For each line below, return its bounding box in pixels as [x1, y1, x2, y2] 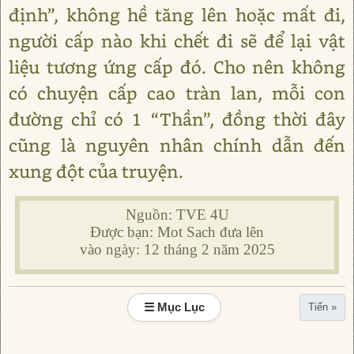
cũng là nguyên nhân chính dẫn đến [9, 133, 345, 156]
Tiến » [308, 300, 337, 313]
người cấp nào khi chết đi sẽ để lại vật [9, 28, 345, 52]
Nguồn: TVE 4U [125, 205, 229, 223]
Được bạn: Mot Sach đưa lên [90, 223, 264, 240]
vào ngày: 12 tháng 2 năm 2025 [79, 240, 275, 258]
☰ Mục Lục [144, 299, 205, 314]
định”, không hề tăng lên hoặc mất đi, [9, 2, 345, 26]
